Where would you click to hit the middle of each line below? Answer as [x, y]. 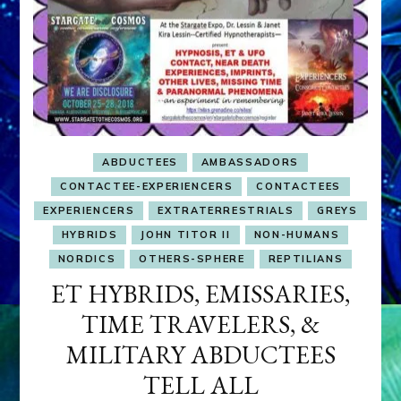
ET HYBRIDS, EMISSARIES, [200, 293]
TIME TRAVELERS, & [200, 324]
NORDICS [87, 258]
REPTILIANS [306, 258]
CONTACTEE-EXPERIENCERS [147, 186]
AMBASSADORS [250, 162]
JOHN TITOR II [186, 234]
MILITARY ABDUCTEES [200, 354]
